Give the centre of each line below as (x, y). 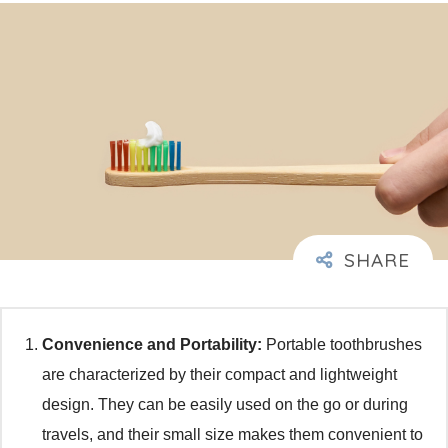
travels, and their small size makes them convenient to (232, 434)
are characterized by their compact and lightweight (219, 374)
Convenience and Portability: (152, 344)
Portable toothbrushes (342, 344)
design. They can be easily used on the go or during (225, 404)
